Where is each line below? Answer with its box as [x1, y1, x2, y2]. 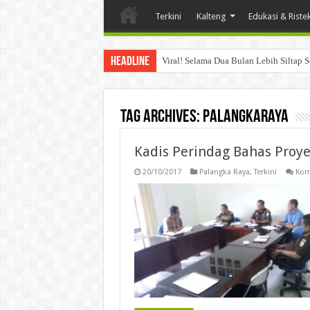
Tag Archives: [120, 107, 203, 127]
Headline [110, 55, 149, 69]
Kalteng [196, 10, 226, 21]
